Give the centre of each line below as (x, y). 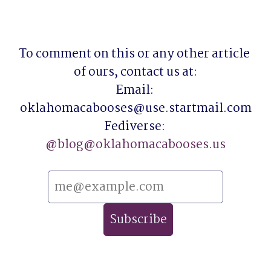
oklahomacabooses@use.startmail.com (135, 108)
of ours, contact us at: (135, 72)
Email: (134, 90)
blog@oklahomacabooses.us (142, 145)
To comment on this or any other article (135, 54)
